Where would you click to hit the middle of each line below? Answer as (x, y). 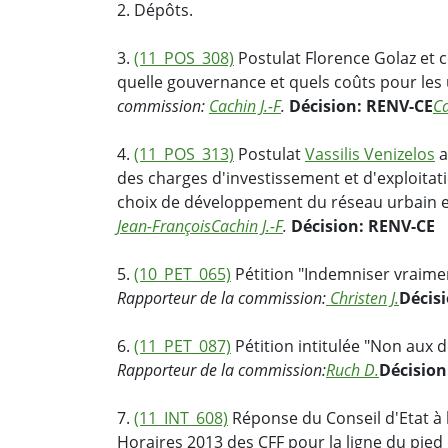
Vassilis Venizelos (370, 154)
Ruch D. (352, 370)
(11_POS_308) (184, 58)
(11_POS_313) (184, 154)
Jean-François (164, 226)
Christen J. (362, 298)
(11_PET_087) (182, 346)
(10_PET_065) (182, 274)
